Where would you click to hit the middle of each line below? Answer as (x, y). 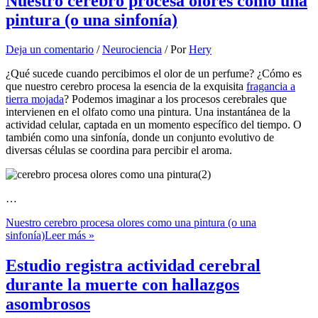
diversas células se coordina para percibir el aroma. (119, 150)
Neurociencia (132, 50)
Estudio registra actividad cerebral (133, 266)
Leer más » (70, 236)
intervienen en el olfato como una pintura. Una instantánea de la (148, 112)
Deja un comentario (50, 50)
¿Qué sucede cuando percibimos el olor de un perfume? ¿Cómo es (154, 74)
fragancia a (271, 87)
